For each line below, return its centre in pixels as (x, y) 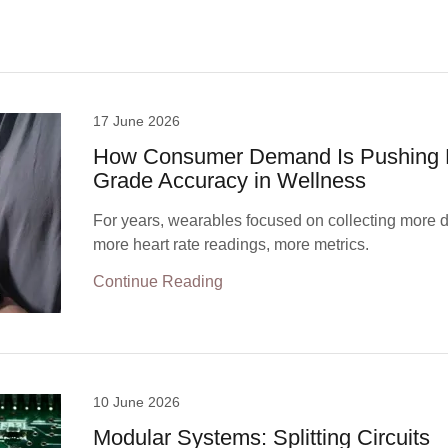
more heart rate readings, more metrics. (231, 244)
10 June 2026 (137, 402)
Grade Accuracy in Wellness (230, 180)
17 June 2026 (137, 121)
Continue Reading (158, 281)
